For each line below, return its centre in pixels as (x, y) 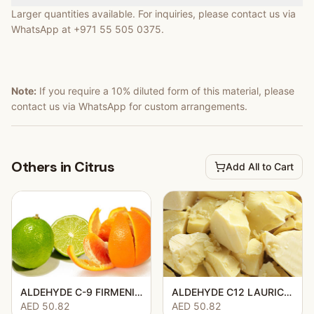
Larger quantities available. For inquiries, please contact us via (153, 13)
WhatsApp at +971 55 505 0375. (88, 29)
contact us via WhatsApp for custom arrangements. (129, 106)
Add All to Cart (260, 166)
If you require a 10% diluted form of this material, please (165, 90)
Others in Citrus (63, 166)
